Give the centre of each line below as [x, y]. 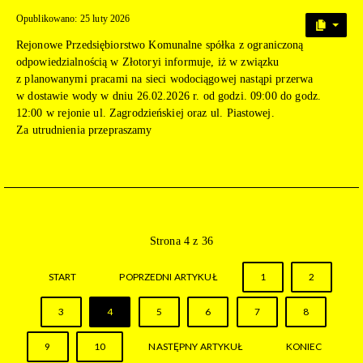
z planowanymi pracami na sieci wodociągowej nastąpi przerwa [165, 79]
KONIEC [304, 347]
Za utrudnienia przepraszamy [84, 130]
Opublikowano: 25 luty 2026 [73, 19]
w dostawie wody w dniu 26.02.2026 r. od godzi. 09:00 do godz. [169, 96]
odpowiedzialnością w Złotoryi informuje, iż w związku [148, 62]
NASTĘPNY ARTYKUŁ [196, 347]
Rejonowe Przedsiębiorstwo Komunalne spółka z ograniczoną [160, 45]
